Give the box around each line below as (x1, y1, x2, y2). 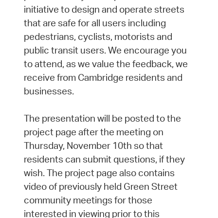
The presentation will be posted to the (23, 112, 181, 125)
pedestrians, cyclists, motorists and (23, 31, 172, 43)
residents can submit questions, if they (23, 153, 185, 165)
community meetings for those (23, 194, 152, 206)
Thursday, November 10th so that (23, 140, 163, 152)
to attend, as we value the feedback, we (23, 58, 188, 70)
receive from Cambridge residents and (23, 72, 182, 84)
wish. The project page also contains (23, 167, 175, 179)
